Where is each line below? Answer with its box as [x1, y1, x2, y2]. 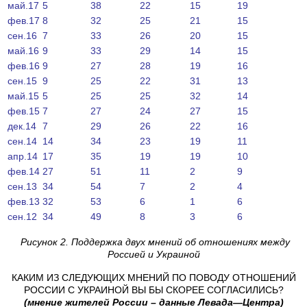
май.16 [8, 45, 39, 56]
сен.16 [8, 29, 37, 41]
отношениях [198, 236, 258, 247]
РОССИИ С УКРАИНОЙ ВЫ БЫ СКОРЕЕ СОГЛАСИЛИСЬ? [23, 284, 284, 295]
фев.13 [8, 195, 40, 207]
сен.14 [8, 135, 37, 147]
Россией [107, 248, 145, 260]
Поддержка [71, 236, 123, 247]
